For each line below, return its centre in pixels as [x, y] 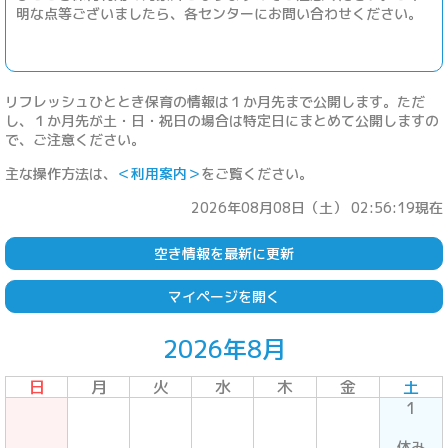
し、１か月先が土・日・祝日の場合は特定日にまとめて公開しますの [222, 120]
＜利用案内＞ [159, 173]
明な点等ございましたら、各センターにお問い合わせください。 [219, 13]
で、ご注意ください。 [75, 139]
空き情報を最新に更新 [224, 253]
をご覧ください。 [257, 173]
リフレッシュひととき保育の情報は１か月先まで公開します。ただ [215, 101]
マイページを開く [224, 296]
